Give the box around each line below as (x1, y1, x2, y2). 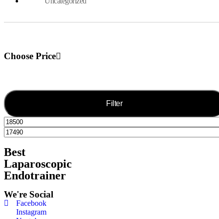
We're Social (4, 189, 53, 199)
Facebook (16, 198, 46, 207)
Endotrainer (4, 169, 66, 182)
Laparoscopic (4, 157, 72, 170)
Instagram (16, 207, 46, 216)
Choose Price (4, 50, 56, 61)
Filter (106, 99, 123, 108)
